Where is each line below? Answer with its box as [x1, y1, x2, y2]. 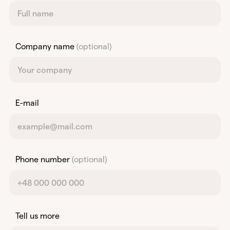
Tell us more [15, 212, 60, 220]
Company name [15, 42, 76, 51]
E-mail [15, 99, 39, 107]
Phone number [15, 155, 72, 164]
